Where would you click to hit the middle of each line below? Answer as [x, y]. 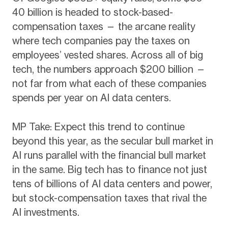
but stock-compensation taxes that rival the [109, 198]
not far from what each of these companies [109, 83]
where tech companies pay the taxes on [101, 40]
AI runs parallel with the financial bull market [109, 155]
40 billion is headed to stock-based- [92, 12]
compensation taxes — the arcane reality [104, 26]
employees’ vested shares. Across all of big [107, 55]
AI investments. [46, 212]
